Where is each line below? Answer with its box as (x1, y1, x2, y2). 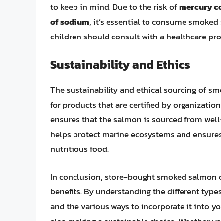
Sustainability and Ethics (50, 56, 190, 74)
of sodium (50, 15, 89, 28)
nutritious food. (50, 143, 109, 156)
